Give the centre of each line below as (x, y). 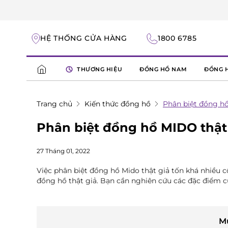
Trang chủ (54, 104)
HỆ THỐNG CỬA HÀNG (84, 38)
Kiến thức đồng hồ (118, 104)
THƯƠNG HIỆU (100, 69)
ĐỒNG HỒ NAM (163, 69)
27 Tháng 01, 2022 (63, 151)
